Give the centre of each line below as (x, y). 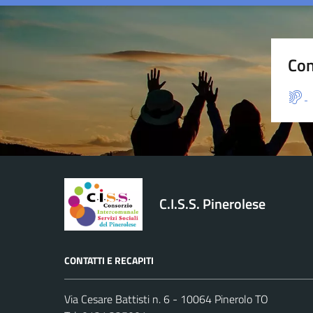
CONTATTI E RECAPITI (109, 260)
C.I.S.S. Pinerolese (212, 204)
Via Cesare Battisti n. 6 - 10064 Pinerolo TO (166, 299)
